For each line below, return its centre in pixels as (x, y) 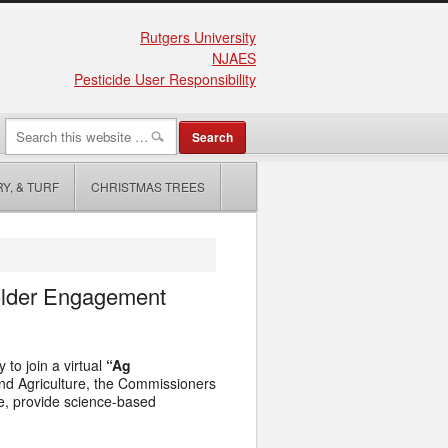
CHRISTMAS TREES (148, 186)
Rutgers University (198, 37)
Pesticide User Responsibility (165, 79)
